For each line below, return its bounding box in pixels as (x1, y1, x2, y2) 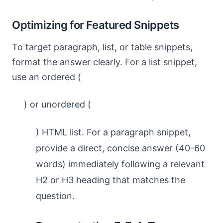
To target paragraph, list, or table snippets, (12, 42, 193, 52)
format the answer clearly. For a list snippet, (12, 57, 197, 67)
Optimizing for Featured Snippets (12, 18, 179, 31)
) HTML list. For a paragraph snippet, (36, 127, 191, 137)
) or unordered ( (24, 99, 91, 110)
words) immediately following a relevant (36, 159, 205, 169)
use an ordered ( (12, 72, 81, 82)
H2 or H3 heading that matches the (36, 175, 185, 185)
